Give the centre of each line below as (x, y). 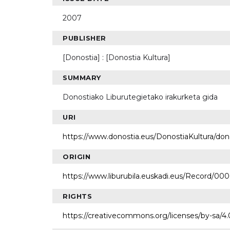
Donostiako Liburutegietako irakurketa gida (140, 97)
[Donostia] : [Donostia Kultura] (117, 58)
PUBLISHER (84, 38)
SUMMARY (82, 78)
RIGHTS (77, 196)
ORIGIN (76, 157)
